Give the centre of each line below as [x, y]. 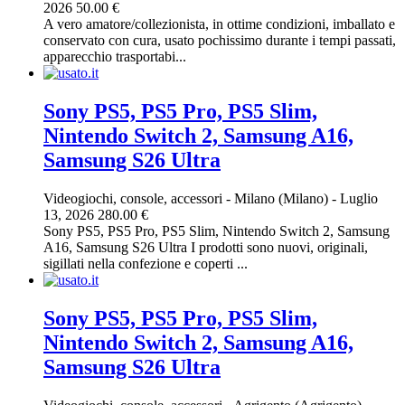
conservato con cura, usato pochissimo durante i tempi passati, [220, 41]
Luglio [357, 198]
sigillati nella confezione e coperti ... [146, 263]
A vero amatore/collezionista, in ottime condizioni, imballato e [219, 24]
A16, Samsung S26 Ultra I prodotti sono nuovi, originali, [206, 247]
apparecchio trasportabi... [115, 57]
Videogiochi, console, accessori [133, 198]
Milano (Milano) [283, 198]
